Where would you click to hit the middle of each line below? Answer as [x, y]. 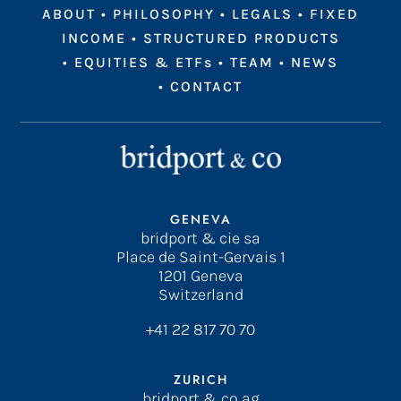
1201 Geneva [200, 276]
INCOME [94, 38]
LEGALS [262, 14]
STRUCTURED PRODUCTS [241, 38]
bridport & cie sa [200, 239]
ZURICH [200, 380]
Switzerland [200, 295]
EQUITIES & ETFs [144, 63]
